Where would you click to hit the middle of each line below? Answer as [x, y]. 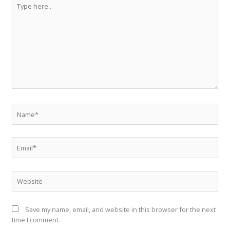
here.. [20, 11]
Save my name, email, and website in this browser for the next [120, 209]
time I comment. [36, 219]
